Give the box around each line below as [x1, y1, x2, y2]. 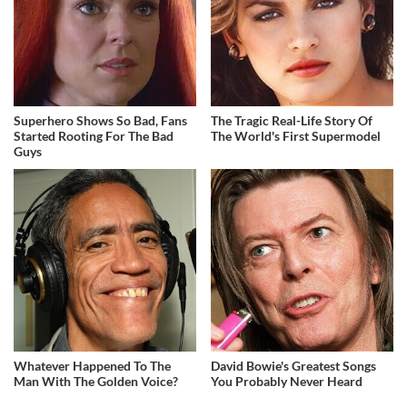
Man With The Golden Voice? [14, 373, 178, 390]
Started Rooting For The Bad [14, 128, 174, 144]
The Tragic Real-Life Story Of [211, 113, 373, 129]
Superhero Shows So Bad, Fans [14, 113, 187, 129]
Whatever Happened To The [14, 358, 171, 374]
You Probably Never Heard [211, 373, 363, 390]
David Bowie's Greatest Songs [211, 358, 377, 374]
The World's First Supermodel [211, 128, 382, 144]
